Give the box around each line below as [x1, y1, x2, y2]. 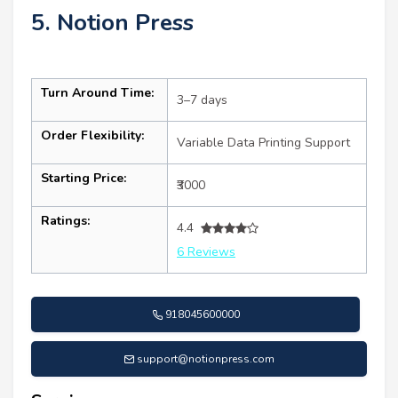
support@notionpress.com [137, 352, 275, 367]
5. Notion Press [31, 7, 194, 39]
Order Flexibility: [41, 127, 144, 145]
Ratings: [41, 212, 90, 230]
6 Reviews [177, 243, 235, 261]
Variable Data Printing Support [177, 134, 350, 152]
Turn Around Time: [41, 84, 154, 102]
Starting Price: [41, 170, 126, 187]
